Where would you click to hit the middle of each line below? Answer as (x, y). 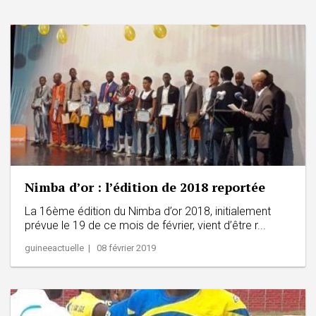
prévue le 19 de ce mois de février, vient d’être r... (145, 225)
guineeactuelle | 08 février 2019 (90, 248)
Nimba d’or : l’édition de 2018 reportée (145, 187)
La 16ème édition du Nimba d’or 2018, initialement (148, 211)
